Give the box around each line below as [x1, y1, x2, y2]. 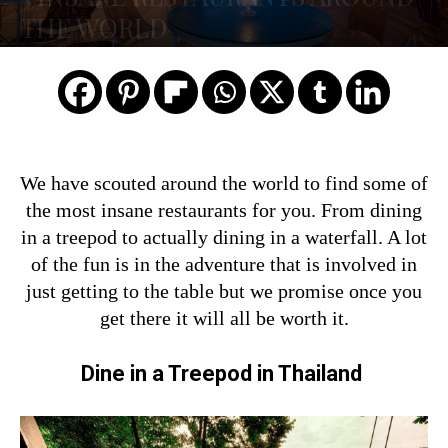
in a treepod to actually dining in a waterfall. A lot [21, 226, 427, 248]
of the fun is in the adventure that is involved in [31, 253, 417, 275]
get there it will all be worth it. [99, 307, 349, 329]
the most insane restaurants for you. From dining [26, 199, 422, 221]
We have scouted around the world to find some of [20, 172, 428, 194]
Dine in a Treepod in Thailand [81, 361, 367, 386]
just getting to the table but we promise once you [26, 280, 422, 302]
